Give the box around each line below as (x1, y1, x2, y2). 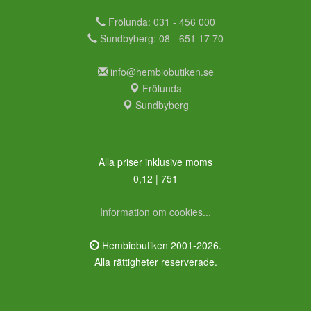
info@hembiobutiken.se (110, 64, 214, 78)
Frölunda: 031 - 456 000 (106, 14, 215, 28)
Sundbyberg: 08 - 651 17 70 (97, 31, 224, 45)
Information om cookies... (100, 204, 211, 219)
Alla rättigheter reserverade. (94, 254, 217, 269)
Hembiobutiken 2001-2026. (99, 237, 221, 252)
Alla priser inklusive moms (99, 154, 212, 169)
